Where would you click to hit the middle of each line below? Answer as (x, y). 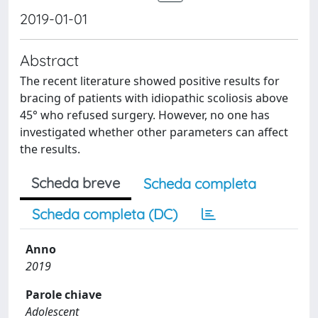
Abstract (49, 60)
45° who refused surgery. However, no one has (145, 115)
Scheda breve (76, 183)
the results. (50, 149)
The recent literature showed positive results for (150, 81)
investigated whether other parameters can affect (154, 132)
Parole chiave (64, 295)
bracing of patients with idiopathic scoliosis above (154, 98)
